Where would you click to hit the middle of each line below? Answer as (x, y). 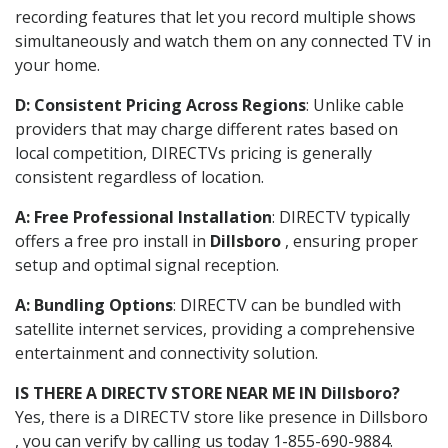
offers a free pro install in (112, 240)
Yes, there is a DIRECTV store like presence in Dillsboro (221, 416)
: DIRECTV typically (341, 216)
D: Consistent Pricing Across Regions (160, 104)
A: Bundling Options (94, 304)
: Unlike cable (355, 104)
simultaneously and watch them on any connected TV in (223, 40)
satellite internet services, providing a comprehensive (215, 328)
